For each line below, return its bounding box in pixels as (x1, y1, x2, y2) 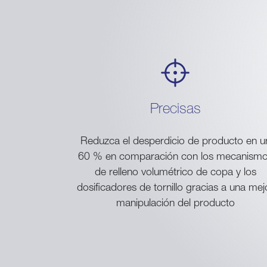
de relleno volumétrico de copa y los (94, 165, 256, 178)
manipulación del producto (116, 196, 235, 209)
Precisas (150, 100, 201, 116)
